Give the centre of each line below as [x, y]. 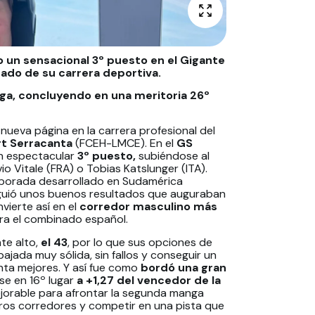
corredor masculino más [148, 207]
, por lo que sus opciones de [140, 242]
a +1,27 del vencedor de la [149, 280]
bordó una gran [184, 267]
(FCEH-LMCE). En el [126, 143]
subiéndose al [174, 156]
